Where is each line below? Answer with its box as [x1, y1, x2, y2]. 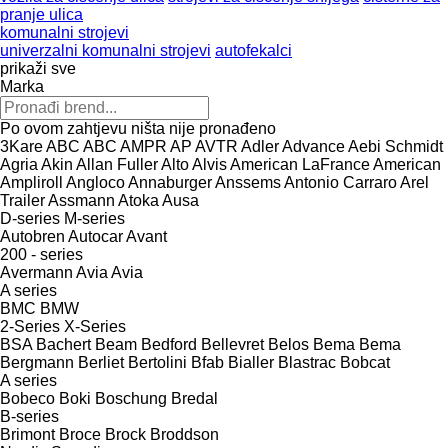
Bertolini [128, 353, 187, 371]
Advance [282, 137, 345, 155]
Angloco [66, 173, 125, 191]
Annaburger [128, 173, 212, 191]
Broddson [150, 425, 219, 443]
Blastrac [278, 353, 336, 371]
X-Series [64, 317, 126, 335]
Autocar [68, 227, 126, 245]
